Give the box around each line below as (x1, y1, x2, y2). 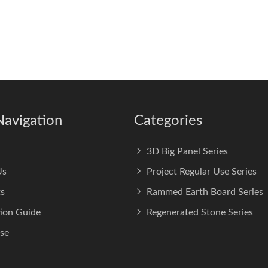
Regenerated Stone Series (147, 208, 253, 217)
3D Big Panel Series (147, 147, 228, 156)
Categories (134, 114, 202, 128)
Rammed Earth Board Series (147, 187, 263, 197)
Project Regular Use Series (147, 167, 257, 176)
